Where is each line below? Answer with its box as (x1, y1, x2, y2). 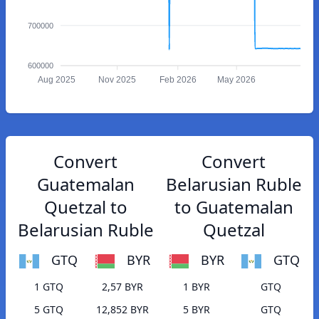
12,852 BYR (96, 303, 149, 317)
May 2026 (217, 75, 256, 85)
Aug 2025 (37, 75, 75, 85)
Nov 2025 (98, 75, 137, 85)
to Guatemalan (174, 195, 293, 219)
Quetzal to (43, 195, 127, 219)
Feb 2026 (159, 75, 197, 85)
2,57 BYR (102, 280, 143, 294)
